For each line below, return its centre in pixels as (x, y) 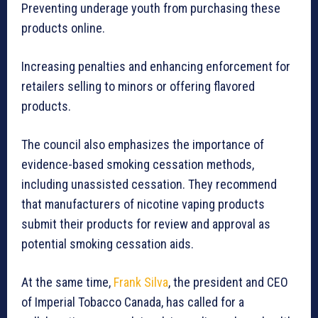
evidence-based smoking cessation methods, (138, 165)
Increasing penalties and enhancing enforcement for (156, 67)
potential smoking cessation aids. (108, 244)
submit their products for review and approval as (146, 224)
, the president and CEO (228, 283)
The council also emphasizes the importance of (143, 145)
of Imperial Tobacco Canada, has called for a (133, 302)
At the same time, (67, 283)
